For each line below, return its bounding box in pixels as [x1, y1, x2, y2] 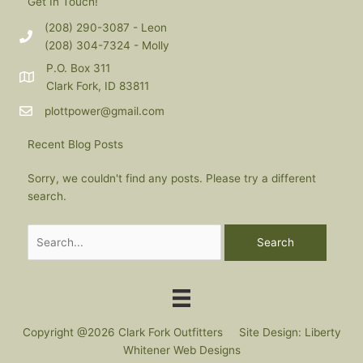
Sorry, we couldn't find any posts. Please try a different [28, 172, 316, 186]
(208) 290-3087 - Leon [45, 21, 167, 35]
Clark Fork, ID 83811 [46, 79, 149, 93]
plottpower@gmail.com [45, 105, 164, 118]
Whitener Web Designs [122, 344, 241, 357]
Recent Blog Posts [28, 138, 123, 152]
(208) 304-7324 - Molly [45, 39, 169, 53]
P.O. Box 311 [46, 62, 110, 75]
